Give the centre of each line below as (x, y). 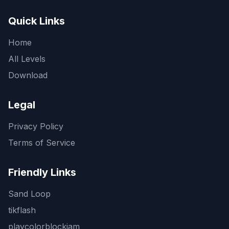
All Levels (27, 59)
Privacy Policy (36, 126)
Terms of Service (42, 142)
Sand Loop (29, 193)
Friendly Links (42, 172)
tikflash (22, 210)
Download (28, 75)
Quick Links (37, 21)
